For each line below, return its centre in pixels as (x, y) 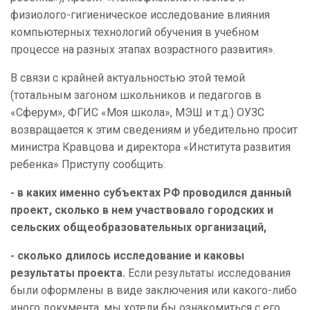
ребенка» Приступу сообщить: (88, 165)
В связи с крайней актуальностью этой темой (128, 78)
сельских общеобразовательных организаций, (138, 228)
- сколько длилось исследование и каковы (127, 256)
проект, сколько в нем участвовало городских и (142, 210)
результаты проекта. (68, 273)
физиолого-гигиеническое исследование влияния (140, 15)
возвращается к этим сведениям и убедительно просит (154, 130)
